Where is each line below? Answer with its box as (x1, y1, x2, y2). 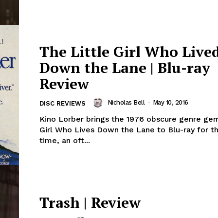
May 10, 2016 (152, 99, 188, 107)
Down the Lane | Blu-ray (39, 58, 210, 78)
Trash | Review (39, 193, 141, 213)
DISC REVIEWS (39, 100, 86, 108)
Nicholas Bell (107, 99, 145, 107)
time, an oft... (39, 136, 90, 145)
